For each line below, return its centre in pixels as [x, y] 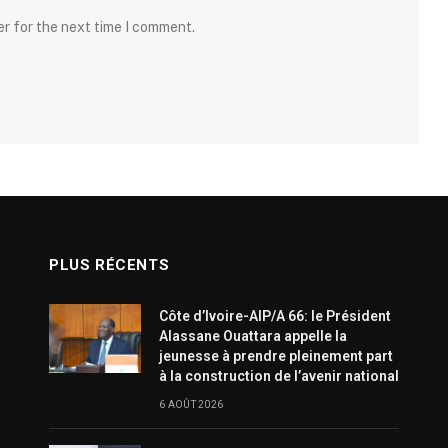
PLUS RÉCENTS [109, 265]
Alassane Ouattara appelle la [253, 336]
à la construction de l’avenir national [279, 376]
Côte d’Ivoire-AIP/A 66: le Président [275, 316]
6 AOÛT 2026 [191, 405]
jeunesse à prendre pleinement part [276, 356]
